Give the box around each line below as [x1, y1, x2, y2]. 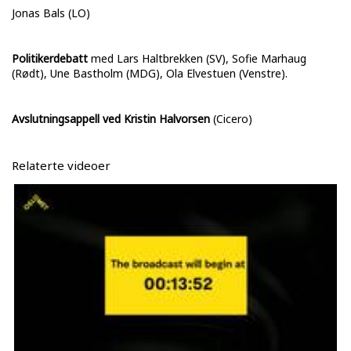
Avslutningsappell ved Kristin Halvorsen [12, 111, 210, 127]
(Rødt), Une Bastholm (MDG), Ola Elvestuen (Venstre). [12, 66, 288, 81]
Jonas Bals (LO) [12, 5, 90, 21]
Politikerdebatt [12, 51, 88, 67]
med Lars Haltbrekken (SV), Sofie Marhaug [88, 51, 306, 67]
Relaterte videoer [12, 157, 110, 174]
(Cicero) [210, 111, 252, 127]
